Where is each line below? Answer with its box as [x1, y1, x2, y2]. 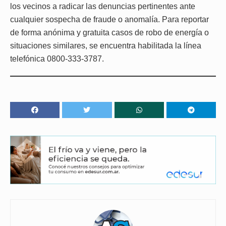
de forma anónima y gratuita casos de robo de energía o [10, 28, 209, 37]
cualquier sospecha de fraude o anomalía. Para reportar [10, 15, 209, 24]
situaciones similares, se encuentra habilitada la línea [10, 41, 201, 50]
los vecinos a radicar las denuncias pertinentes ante [10, 2, 195, 11]
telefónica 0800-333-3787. [10, 54, 104, 63]
